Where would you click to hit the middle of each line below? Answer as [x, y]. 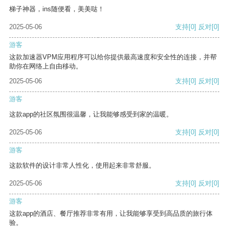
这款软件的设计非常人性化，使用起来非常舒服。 [82, 166]
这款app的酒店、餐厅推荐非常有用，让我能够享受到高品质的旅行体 [111, 214]
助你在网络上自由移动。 [46, 66]
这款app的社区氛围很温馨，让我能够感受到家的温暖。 [91, 114]
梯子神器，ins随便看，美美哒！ [57, 9]
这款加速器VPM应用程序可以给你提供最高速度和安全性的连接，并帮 [113, 57]
